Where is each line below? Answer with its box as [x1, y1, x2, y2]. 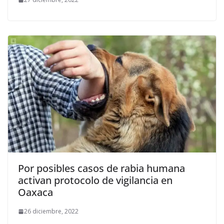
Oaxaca [18, 185, 53, 199]
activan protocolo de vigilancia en [18, 173, 172, 187]
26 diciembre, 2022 [24, 207, 78, 216]
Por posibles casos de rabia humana [18, 161, 185, 175]
